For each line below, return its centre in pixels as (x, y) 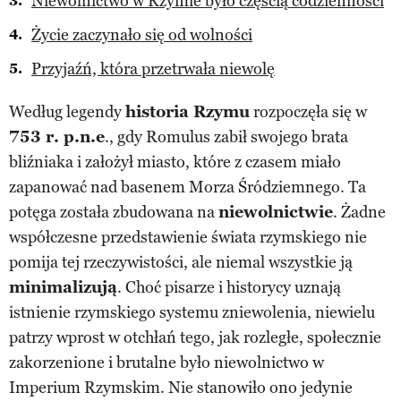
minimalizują (63, 287)
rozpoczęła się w (308, 111)
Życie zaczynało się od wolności (142, 34)
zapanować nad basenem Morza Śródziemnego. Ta (188, 187)
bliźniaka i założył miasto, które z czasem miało (175, 162)
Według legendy (67, 111)
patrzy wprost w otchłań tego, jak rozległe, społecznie (195, 337)
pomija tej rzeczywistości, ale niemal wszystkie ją (181, 262)
